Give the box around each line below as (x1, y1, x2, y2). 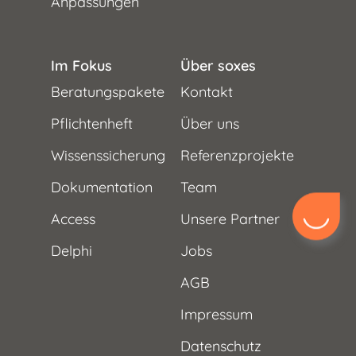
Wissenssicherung (51, 146, 166, 165)
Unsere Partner (180, 210, 281, 229)
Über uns (180, 114, 240, 133)
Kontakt (180, 83, 234, 102)
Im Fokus (51, 56, 113, 75)
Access (51, 210, 96, 229)
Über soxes (180, 56, 257, 75)
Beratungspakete (51, 83, 165, 102)
